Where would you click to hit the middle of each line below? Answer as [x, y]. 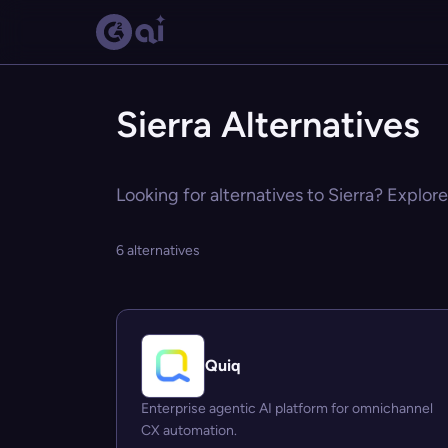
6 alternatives [158, 250]
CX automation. [189, 430]
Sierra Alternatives [268, 124]
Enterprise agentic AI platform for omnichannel [287, 408]
